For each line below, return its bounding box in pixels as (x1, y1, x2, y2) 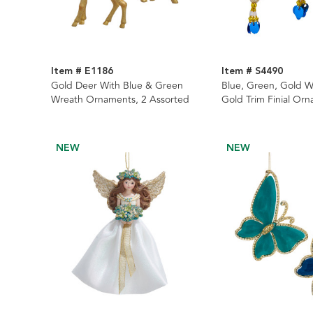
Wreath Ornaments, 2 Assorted (51, 92, 189, 108)
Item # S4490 (221, 64, 283, 80)
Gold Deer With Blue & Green (51, 78, 183, 94)
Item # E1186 (51, 64, 113, 80)
